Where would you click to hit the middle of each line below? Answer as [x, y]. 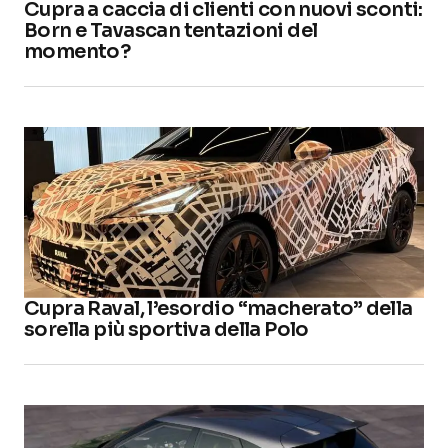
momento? [77, 51]
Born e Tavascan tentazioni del [171, 30]
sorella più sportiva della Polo [166, 329]
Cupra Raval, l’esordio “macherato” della [218, 308]
